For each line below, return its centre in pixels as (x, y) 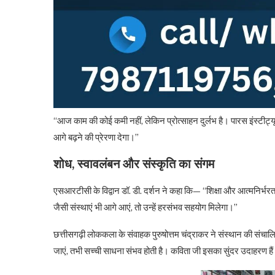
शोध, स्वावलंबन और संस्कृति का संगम (134, 164)
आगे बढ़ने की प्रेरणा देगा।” (96, 137)
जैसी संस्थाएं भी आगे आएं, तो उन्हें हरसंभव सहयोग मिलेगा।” (145, 207)
